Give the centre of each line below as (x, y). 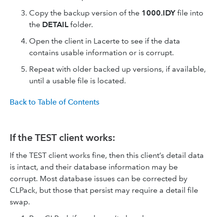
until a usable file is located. (77, 81)
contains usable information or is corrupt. (101, 53)
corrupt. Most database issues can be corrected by (99, 178)
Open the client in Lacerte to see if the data (105, 41)
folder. (81, 24)
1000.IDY (158, 13)
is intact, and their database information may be (94, 167)
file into (189, 13)
